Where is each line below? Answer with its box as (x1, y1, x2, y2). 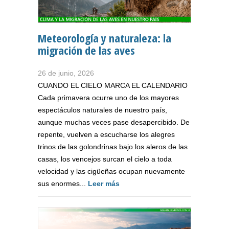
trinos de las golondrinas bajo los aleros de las (38, 143, 188, 151)
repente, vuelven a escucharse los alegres (38, 130, 175, 139)
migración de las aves (38, 42, 135, 58)
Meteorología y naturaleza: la (38, 30, 171, 46)
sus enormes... (38, 179, 88, 188)
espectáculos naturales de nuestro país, (38, 106, 167, 114)
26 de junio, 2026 (38, 69, 94, 78)
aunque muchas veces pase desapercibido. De (38, 118, 190, 127)
